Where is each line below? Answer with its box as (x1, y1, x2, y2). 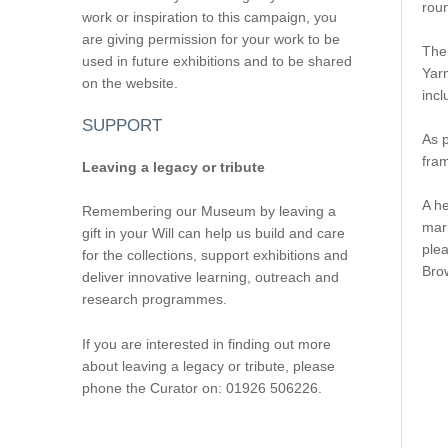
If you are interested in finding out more (81, 335, 331, 352)
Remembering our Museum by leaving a (81, 203, 336, 220)
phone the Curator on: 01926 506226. (81, 379, 322, 396)
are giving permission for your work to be (81, 30, 340, 47)
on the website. (81, 74, 178, 91)
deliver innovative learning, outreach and (81, 269, 339, 286)
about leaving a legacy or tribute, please (81, 357, 335, 374)
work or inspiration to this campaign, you (81, 8, 337, 25)
